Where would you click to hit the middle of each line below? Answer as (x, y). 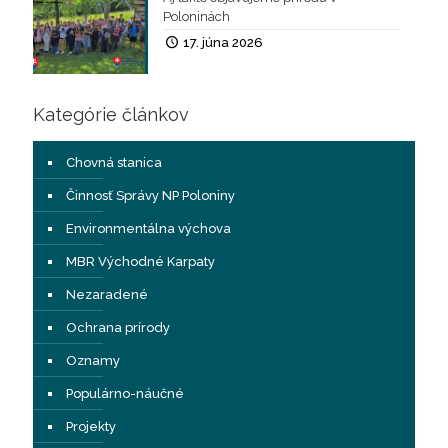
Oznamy (93, 361)
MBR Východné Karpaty (140, 262)
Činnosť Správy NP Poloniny (150, 196)
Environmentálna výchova (148, 229)
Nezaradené (107, 295)
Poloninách (196, 16)
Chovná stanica (114, 163)
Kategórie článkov (111, 115)
